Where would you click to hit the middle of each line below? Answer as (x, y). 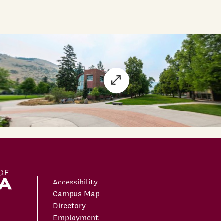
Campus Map (76, 194)
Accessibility (75, 182)
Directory (69, 206)
